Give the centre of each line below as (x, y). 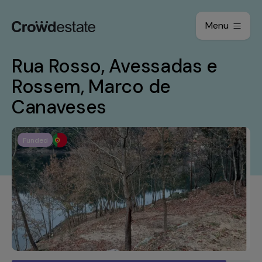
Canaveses (59, 107)
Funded (35, 140)
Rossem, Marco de (91, 87)
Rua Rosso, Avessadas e (115, 66)
